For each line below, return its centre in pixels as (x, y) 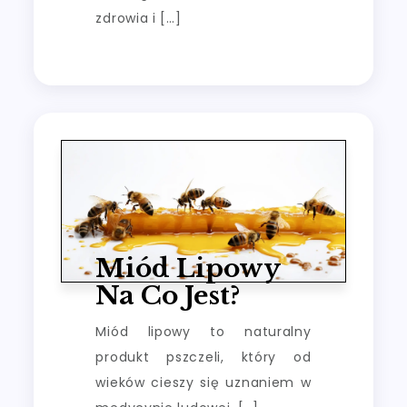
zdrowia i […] (139, 18)
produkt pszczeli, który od (203, 357)
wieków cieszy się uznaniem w (203, 383)
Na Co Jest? (168, 296)
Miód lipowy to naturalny (203, 332)
